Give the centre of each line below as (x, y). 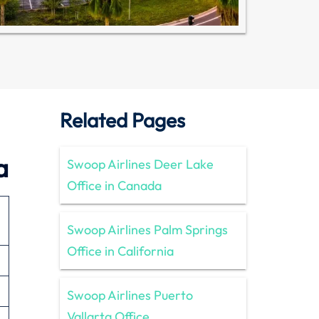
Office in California (120, 251)
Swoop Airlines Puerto (130, 295)
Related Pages (122, 120)
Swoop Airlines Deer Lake (140, 164)
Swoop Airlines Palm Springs (147, 229)
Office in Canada (114, 185)
